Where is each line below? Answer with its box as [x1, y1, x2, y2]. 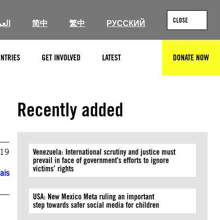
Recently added [17, 98, 124, 121]
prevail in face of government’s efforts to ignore [33, 156, 169, 165]
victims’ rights [33, 164, 76, 173]
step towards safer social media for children [33, 200, 162, 210]
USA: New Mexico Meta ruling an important [33, 192, 155, 201]
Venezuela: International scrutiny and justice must [33, 147, 176, 157]
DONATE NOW [173, 53, 209, 62]
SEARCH [142, 57, 165, 67]
